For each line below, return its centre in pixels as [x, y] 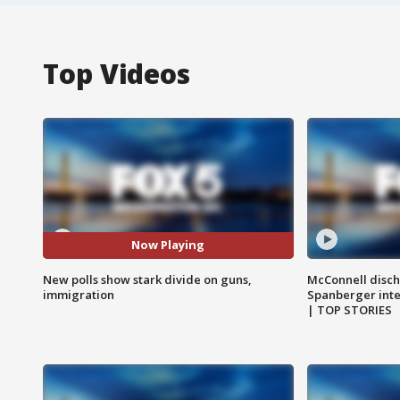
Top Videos [117, 73]
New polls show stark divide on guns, [147, 279]
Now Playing [168, 245]
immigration [79, 294]
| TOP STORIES [349, 309]
